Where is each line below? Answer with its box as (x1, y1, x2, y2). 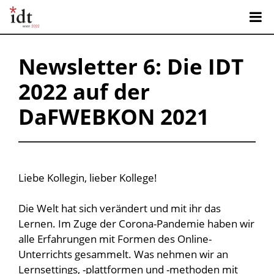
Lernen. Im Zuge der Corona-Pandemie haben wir (18, 217, 254, 231)
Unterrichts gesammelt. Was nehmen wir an (18, 247, 228, 261)
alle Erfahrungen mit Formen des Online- (18, 232, 212, 246)
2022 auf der (18, 77, 150, 106)
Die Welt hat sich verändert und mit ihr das (18, 201, 221, 215)
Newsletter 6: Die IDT (18, 52, 243, 81)
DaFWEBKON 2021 (18, 102, 215, 131)
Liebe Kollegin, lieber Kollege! (18, 171, 157, 185)
